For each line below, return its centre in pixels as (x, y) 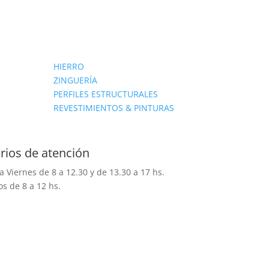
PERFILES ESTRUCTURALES (106, 94)
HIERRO (69, 66)
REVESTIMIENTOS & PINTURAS (114, 107)
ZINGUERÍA (76, 80)
